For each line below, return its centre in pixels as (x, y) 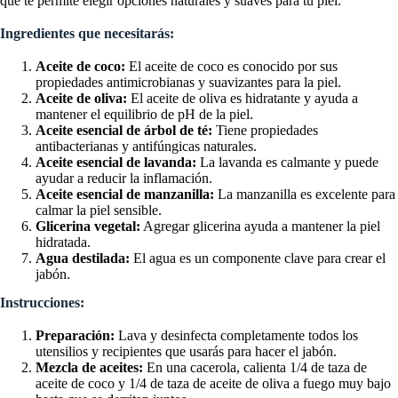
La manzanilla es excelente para (305, 195)
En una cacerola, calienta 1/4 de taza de (255, 367)
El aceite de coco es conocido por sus (231, 67)
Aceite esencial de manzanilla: (125, 195)
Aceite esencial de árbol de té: (124, 131)
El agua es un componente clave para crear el (258, 259)
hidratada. (63, 243)
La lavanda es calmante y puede (287, 163)
